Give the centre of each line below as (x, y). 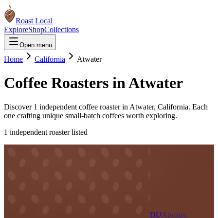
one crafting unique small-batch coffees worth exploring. (91, 115)
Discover (19, 107)
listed (79, 132)
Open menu (36, 45)
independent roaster (39, 132)
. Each (198, 107)
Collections (62, 29)
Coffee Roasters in (66, 83)
